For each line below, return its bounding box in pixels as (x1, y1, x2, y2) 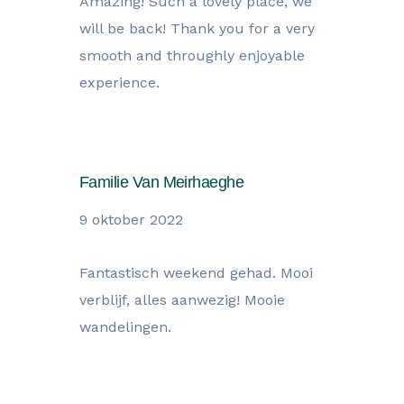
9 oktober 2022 (79, 211, 183, 228)
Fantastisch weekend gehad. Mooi (79, 264, 313, 281)
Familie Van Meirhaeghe (79, 173, 244, 191)
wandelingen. (79, 318, 171, 335)
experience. (79, 74, 160, 91)
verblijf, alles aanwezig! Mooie (79, 291, 285, 308)
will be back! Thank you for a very (79, 20, 315, 37)
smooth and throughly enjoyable (79, 47, 305, 64)
